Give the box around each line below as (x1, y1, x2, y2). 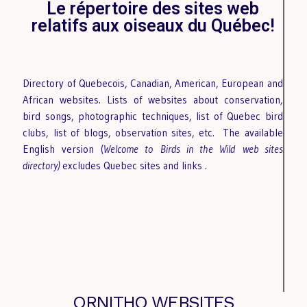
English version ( (23, 143, 104, 156)
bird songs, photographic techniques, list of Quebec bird (23, 110, 283, 123)
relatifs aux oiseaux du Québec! (31, 16, 275, 36)
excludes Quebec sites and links (62, 159, 206, 173)
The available (219, 126, 283, 140)
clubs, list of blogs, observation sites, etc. (23, 126, 219, 140)
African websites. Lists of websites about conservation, (23, 93, 283, 107)
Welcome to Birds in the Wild (103, 143, 243, 156)
